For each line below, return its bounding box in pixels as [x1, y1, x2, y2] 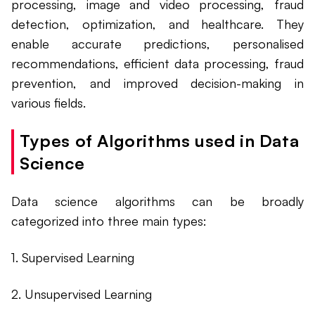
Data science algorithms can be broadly [11, 193, 304, 210]
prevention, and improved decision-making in [11, 75, 304, 91]
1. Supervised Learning [11, 250, 134, 266]
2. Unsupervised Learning [11, 286, 152, 302]
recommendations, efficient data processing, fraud [11, 56, 304, 72]
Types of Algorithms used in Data [20, 130, 300, 152]
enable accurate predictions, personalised [11, 36, 304, 52]
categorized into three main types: [11, 213, 207, 229]
